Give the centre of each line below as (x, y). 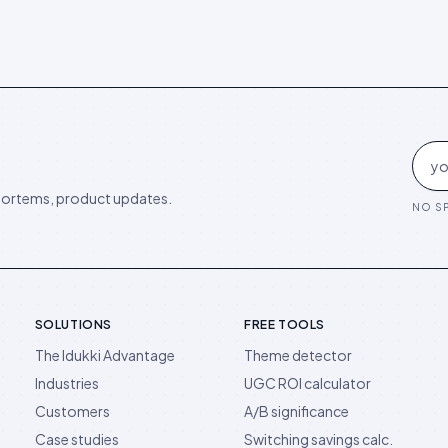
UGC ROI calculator (307, 382)
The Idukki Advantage (104, 354)
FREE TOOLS (284, 324)
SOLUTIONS (73, 324)
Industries (66, 382)
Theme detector (297, 354)
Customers (72, 410)
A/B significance (296, 410)
